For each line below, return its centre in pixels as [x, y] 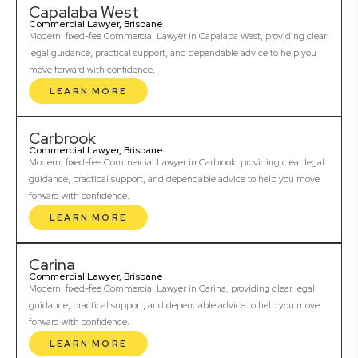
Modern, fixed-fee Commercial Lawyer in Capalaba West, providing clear [178, 36]
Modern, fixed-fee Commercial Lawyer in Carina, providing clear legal [172, 289]
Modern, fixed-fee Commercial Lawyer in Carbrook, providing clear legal [177, 163]
